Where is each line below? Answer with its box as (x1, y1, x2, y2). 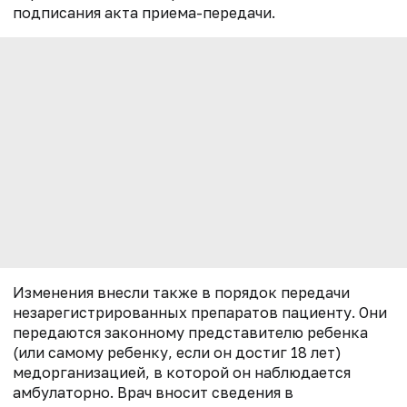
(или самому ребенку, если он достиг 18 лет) (13, 342, 342, 362)
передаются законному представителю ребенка (13, 323, 368, 342)
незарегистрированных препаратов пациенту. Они (13, 303, 387, 322)
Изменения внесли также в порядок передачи (13, 283, 350, 302)
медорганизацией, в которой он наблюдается (13, 362, 351, 382)
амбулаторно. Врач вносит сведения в (13, 382, 293, 402)
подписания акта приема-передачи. (13, 4, 275, 23)
